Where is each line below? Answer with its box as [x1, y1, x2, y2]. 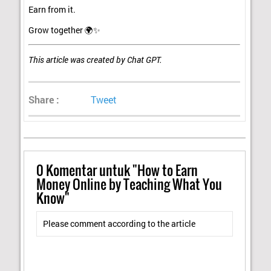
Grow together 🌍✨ [28, 24, 101, 36]
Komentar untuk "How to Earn [44, 160, 198, 180]
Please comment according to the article [43, 218, 195, 230]
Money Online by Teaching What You [36, 174, 222, 194]
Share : [28, 93, 60, 106]
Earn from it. [28, 4, 76, 16]
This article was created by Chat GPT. [28, 54, 163, 65]
